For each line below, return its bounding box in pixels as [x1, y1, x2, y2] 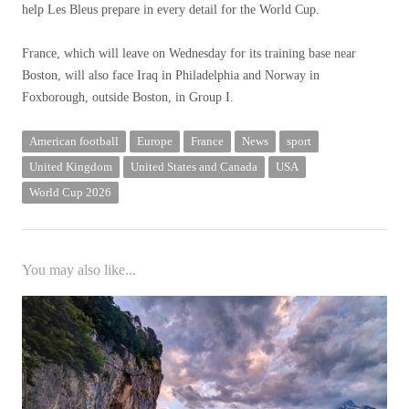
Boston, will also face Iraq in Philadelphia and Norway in [22, 68, 320, 82]
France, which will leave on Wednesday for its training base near [22, 47, 356, 60]
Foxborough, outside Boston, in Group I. [22, 90, 234, 104]
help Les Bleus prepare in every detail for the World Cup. [22, 3, 320, 16]
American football [29, 134, 119, 148]
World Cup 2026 [29, 185, 111, 199]
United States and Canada [131, 160, 257, 173]
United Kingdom [29, 160, 112, 173]
